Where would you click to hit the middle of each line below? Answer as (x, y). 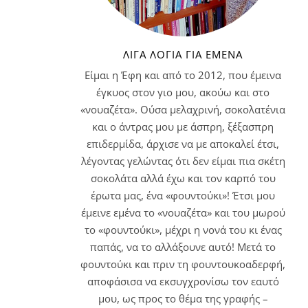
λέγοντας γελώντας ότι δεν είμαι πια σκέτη (183, 161)
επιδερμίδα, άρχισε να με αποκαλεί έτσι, (183, 143)
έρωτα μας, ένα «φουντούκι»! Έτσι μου (183, 195)
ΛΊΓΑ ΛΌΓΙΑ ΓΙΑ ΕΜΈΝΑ (183, 54)
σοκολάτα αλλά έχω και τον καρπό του (183, 178)
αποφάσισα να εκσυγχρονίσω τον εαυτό (183, 281)
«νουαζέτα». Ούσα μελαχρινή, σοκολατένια (183, 109)
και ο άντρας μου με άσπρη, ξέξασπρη (183, 126)
